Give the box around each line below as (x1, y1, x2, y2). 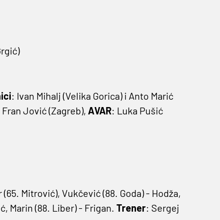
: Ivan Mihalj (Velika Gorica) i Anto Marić (11, 90, 173, 102)
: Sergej (145, 202, 179, 214)
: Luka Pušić (111, 105, 163, 117)
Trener (116, 202, 146, 214)
